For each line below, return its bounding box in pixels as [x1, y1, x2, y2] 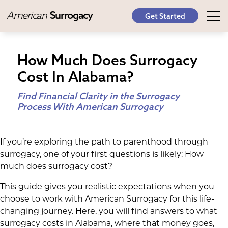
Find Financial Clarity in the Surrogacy [17, 90, 180, 102]
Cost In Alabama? [17, 68, 134, 85]
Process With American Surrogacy [17, 100, 163, 112]
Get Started [145, 11, 185, 21]
